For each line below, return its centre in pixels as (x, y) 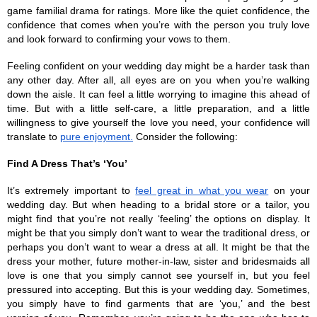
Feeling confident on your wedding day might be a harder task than (158, 65)
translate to (34, 136)
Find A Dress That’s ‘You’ (67, 163)
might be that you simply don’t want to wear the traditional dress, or (158, 232)
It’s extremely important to (71, 190)
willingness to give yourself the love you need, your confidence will (158, 122)
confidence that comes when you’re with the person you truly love (158, 24)
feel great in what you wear (202, 190)
